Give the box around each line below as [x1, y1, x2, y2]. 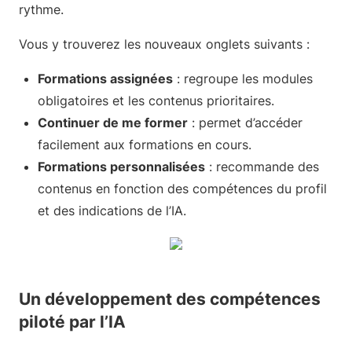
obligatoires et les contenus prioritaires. [38, 93, 274, 108]
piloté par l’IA [19, 312, 126, 332]
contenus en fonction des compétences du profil [38, 181, 327, 196]
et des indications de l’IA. [38, 203, 186, 218]
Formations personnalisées [38, 159, 205, 174]
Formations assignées [38, 71, 173, 86]
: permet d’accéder [188, 115, 302, 130]
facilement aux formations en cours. [38, 137, 251, 152]
